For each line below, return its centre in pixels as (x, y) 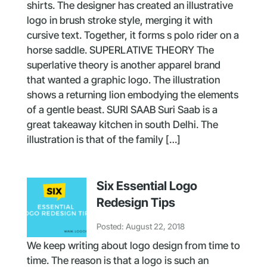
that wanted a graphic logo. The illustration (123, 80)
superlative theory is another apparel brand (123, 65)
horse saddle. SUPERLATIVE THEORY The (120, 50)
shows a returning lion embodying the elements (132, 95)
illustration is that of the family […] (103, 140)
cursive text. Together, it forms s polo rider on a (133, 35)
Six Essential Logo (147, 186)
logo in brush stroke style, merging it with (119, 21)
